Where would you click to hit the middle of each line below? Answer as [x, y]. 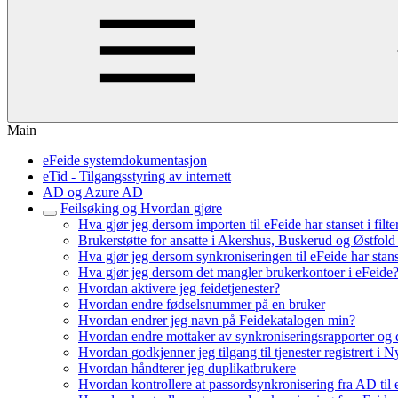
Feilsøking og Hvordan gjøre [141, 208]
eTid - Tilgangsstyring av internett [137, 176]
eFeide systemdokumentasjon [125, 160]
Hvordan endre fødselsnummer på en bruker [202, 304]
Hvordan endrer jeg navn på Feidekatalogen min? [217, 320]
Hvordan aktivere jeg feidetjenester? [179, 288]
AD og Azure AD [93, 192]
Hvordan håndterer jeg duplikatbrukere [187, 368]
